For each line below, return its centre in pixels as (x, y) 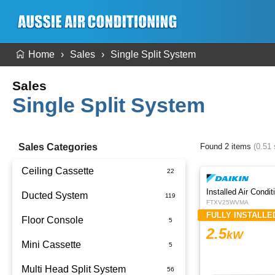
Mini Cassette (51, 245)
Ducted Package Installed (93, 220)
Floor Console (52, 220)
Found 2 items (227, 146)
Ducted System (55, 196)
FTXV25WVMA (227, 202)
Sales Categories (58, 147)
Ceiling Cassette (58, 171)
